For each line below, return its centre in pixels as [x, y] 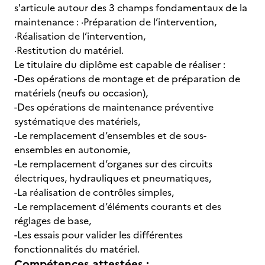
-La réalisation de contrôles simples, [94, 192]
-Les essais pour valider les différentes [98, 235]
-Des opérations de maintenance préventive [114, 107]
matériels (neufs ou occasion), [81, 93]
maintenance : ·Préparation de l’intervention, [115, 22]
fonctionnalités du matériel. [77, 249]
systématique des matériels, [77, 121]
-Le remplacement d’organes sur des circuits [113, 164]
